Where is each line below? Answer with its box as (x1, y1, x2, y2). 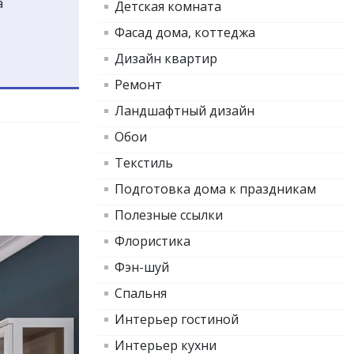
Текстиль (115, 154, 173, 172)
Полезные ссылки (115, 206, 223, 224)
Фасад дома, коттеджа (115, 24, 255, 42)
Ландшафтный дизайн (115, 102, 254, 120)
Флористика (115, 232, 190, 250)
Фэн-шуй (115, 258, 169, 277)
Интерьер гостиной (115, 311, 239, 329)
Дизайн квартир (115, 50, 217, 68)
